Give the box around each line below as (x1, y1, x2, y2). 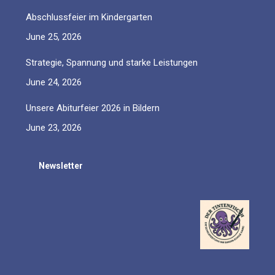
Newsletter (39, 161, 83, 171)
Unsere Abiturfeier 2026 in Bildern (26, 102, 160, 114)
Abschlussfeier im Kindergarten (26, 11, 153, 23)
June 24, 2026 (26, 76, 82, 88)
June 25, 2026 (26, 31, 82, 42)
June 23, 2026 (26, 122, 82, 133)
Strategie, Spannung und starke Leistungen (26, 56, 198, 68)
